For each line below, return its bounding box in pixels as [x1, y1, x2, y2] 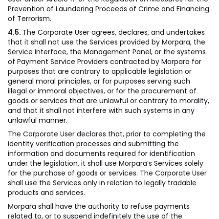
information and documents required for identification [8, 149, 195, 158]
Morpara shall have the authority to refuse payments [8, 201, 190, 211]
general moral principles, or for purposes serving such [8, 76, 190, 86]
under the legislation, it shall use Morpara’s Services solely [8, 158, 203, 168]
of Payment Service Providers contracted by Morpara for [8, 57, 201, 66]
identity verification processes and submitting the [8, 139, 179, 149]
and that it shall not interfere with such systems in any [8, 106, 195, 115]
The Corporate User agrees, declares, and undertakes [22, 27, 205, 37]
